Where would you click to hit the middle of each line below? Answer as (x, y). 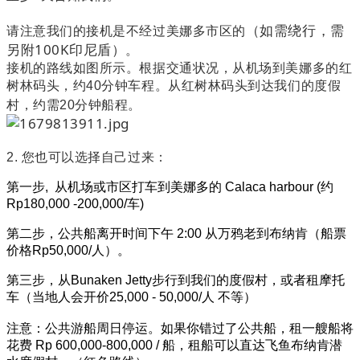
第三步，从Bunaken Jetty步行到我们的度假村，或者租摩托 (176, 280)
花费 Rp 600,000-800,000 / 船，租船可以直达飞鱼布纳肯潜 (174, 346)
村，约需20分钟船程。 (74, 105)
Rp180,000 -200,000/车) (75, 204)
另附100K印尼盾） (66, 50)
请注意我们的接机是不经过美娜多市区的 (126, 31)
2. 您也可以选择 (54, 157)
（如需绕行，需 (295, 31)
